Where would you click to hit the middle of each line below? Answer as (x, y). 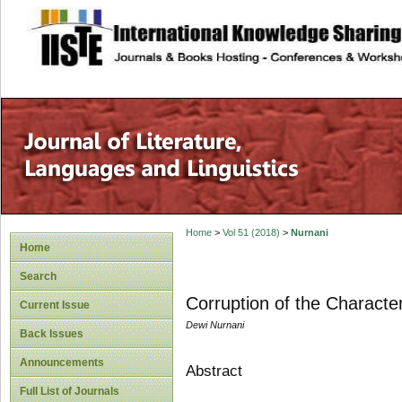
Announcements (62, 363)
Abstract (214, 371)
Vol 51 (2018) (251, 233)
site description (174, 28)
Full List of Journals (70, 391)
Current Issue (55, 305)
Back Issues (52, 334)
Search (38, 276)
